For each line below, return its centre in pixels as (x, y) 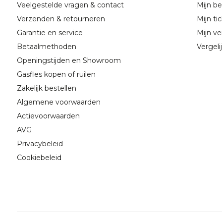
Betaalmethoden (46, 47)
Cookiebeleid (39, 158)
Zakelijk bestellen (46, 88)
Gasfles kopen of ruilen (56, 75)
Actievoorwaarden (48, 116)
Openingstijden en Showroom (69, 61)
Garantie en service (50, 33)
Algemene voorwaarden (58, 102)
